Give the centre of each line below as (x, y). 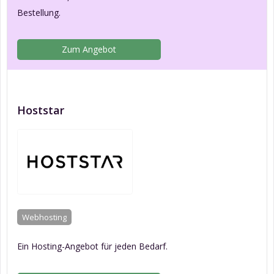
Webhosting (44, 217)
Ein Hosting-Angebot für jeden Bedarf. (92, 246)
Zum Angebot (89, 50)
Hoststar (41, 110)
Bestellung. (39, 13)
